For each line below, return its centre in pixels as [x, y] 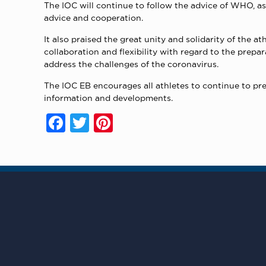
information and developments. [109, 97]
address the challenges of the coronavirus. [132, 64]
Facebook [105, 123]
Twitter [118, 123]
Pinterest [150, 123]
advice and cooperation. [94, 17]
